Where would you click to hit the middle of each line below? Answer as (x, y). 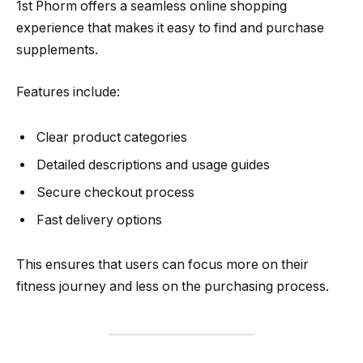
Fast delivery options (99, 220)
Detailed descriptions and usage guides (153, 164)
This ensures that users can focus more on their (162, 265)
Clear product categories (112, 137)
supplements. (57, 50)
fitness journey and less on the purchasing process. (173, 287)
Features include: (68, 92)
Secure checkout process (115, 192)
